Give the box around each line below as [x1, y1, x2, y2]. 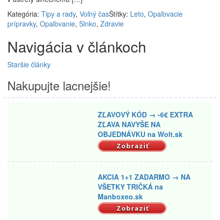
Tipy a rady [41, 8, 76, 19]
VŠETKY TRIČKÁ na [98, 182, 164, 192]
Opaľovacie [148, 8, 183, 19]
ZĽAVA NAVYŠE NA [98, 119, 161, 130]
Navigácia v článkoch [7, 35, 146, 57]
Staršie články [7, 59, 51, 69]
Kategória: [7, 8, 41, 19]
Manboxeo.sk [98, 192, 143, 202]
